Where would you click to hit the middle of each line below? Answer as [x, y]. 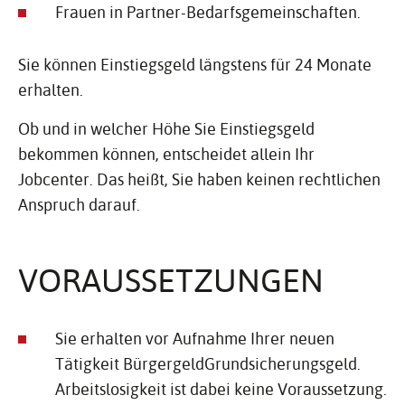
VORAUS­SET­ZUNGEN [171, 280]
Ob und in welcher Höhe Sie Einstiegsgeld [166, 129]
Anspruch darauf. [79, 205]
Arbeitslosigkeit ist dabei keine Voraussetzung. [221, 389]
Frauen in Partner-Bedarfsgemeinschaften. [208, 12]
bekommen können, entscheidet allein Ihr [166, 154]
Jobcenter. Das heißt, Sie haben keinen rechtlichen [199, 179]
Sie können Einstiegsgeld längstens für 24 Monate [195, 65]
